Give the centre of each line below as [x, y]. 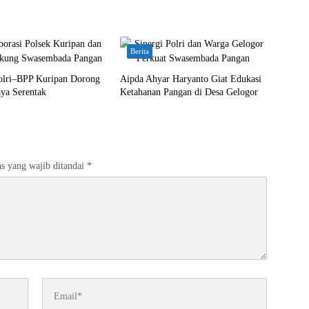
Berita [139, 51]
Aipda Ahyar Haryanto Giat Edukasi [190, 79]
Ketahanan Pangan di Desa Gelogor [189, 92]
